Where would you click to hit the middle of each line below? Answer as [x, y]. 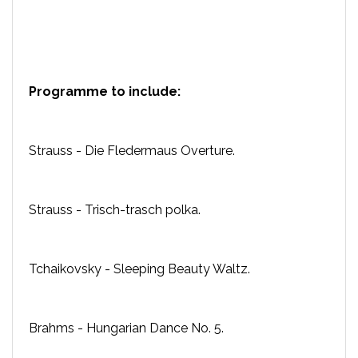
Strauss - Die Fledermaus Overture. [132, 150]
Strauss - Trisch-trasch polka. [115, 209]
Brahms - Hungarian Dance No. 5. [126, 328]
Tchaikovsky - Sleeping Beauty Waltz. [139, 268]
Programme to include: [105, 91]
